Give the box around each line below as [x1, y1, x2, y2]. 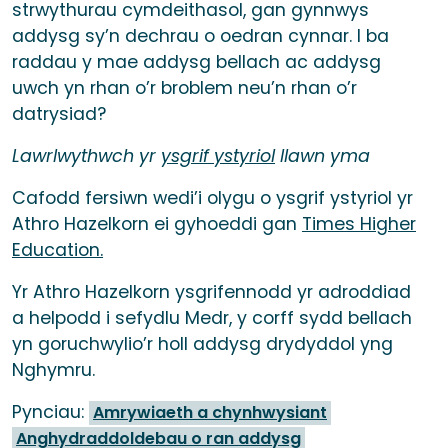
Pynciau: [12, 400, 89, 425]
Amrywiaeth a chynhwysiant [93, 401, 327, 425]
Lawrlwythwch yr [12, 144, 161, 169]
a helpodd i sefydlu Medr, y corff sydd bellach [12, 306, 412, 331]
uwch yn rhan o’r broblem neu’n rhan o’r [12, 76, 357, 101]
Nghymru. [12, 358, 95, 383]
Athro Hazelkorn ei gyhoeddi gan [12, 212, 302, 237]
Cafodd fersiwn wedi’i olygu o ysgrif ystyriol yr [12, 186, 413, 211]
